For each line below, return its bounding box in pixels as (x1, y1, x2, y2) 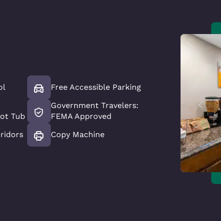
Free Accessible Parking (50, 82, 141, 92)
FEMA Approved (50, 111, 111, 121)
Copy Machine (50, 130, 105, 139)
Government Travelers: (50, 101, 139, 110)
